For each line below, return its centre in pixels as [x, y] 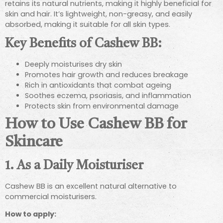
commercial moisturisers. [51, 196]
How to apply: [31, 214]
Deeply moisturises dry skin [73, 64]
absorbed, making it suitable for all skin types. [88, 25]
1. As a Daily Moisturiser [74, 166]
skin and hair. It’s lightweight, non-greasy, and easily [99, 14]
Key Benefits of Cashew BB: [83, 44]
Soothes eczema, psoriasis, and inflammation [108, 95]
